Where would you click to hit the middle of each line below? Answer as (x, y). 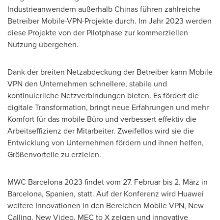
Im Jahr (151, 21)
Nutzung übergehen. (43, 44)
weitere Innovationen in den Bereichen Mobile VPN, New (106, 206)
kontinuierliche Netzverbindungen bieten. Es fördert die (103, 96)
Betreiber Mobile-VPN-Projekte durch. (73, 21)
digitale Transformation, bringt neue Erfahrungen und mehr (108, 107)
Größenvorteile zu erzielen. (54, 154)
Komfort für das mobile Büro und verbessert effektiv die (102, 119)
